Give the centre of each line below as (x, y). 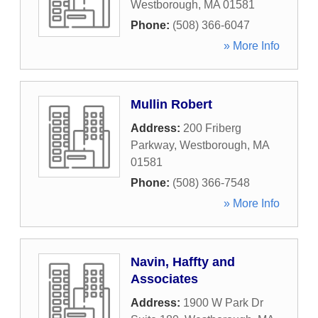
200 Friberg (212, 128)
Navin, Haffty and (183, 262)
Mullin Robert (171, 104)
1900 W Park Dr (223, 303)
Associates (164, 279)
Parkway (152, 145)
